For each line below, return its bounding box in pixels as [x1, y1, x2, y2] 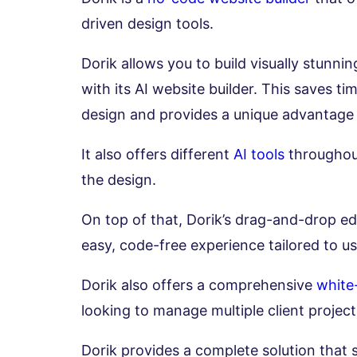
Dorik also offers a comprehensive [81, 277, 316, 294]
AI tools [233, 146, 284, 163]
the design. [81, 171, 156, 189]
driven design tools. [81, 15, 218, 33]
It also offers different [81, 146, 233, 163]
